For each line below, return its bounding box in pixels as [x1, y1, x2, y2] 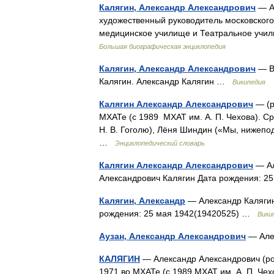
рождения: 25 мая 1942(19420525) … [99, 209, 257, 218]
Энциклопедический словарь [115, 139, 205, 147]
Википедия [232, 78, 265, 86]
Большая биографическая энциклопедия [99, 43, 226, 50]
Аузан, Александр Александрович [99, 231, 246, 241]
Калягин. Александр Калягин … [99, 76, 232, 86]
